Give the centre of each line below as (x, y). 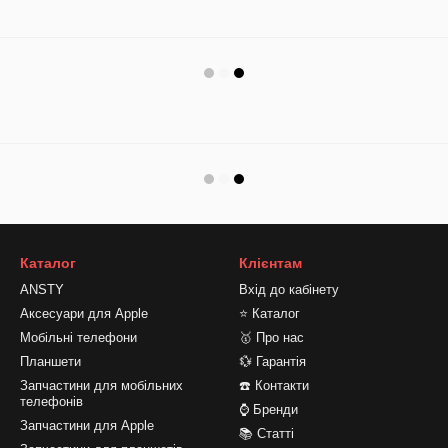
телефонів (51, 401)
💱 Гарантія (272, 361)
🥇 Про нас (271, 337)
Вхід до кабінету (289, 289)
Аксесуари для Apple (84, 313)
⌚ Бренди (268, 409)
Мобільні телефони (78, 337)
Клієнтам (270, 263)
